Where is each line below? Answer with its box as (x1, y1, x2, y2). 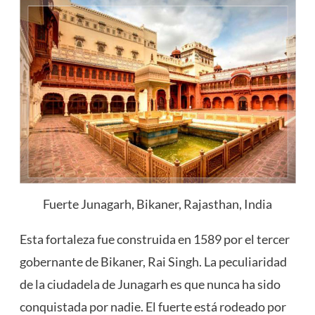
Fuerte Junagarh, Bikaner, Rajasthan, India (43, 196, 272, 212)
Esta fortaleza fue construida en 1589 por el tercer (19, 231, 290, 247)
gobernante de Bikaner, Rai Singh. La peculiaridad (19, 254, 287, 270)
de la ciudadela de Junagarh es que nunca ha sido (19, 276, 281, 292)
